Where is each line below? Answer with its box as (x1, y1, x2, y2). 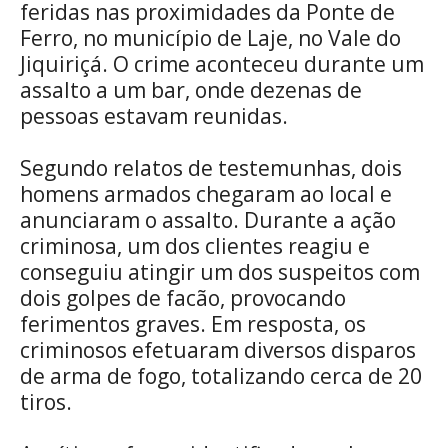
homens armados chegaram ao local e (20, 180, 392, 209)
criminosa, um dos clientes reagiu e (20, 232, 370, 261)
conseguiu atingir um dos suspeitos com (20, 258, 420, 287)
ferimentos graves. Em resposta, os (20, 310, 366, 339)
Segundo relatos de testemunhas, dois (20, 154, 402, 183)
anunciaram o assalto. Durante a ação (20, 206, 396, 235)
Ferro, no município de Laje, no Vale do (20, 24, 401, 53)
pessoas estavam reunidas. (20, 102, 288, 131)
